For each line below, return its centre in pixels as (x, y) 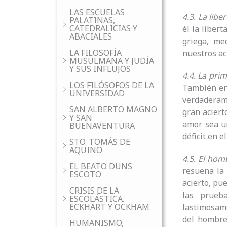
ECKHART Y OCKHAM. (110, 207)
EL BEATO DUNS (101, 166)
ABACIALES (91, 36)
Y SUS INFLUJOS (100, 69)
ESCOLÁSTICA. (97, 199)
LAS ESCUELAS (97, 12)
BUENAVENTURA (102, 126)
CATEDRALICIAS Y (103, 28)
